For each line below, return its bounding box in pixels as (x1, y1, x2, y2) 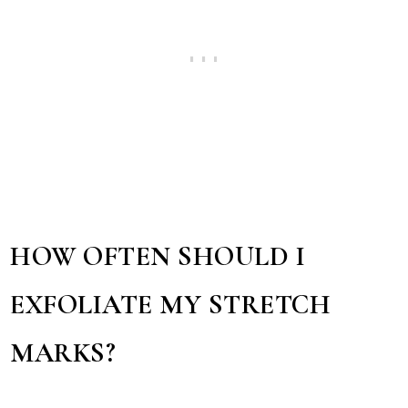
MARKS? (10, 337, 117, 371)
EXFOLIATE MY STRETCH (10, 289, 331, 322)
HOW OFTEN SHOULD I (10, 240, 306, 274)
